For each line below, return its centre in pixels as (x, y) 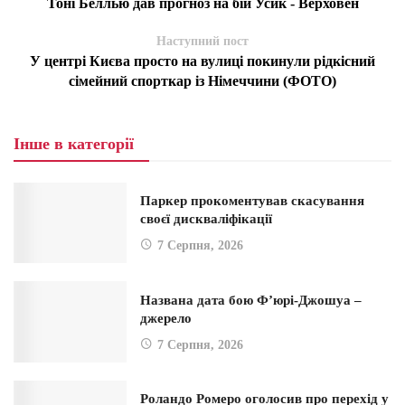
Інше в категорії (74, 144)
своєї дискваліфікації (206, 219)
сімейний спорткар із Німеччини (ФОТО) (202, 81)
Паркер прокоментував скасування (252, 201)
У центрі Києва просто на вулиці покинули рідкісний (202, 61)
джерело (166, 318)
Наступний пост (202, 41)
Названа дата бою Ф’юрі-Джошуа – (251, 300)
